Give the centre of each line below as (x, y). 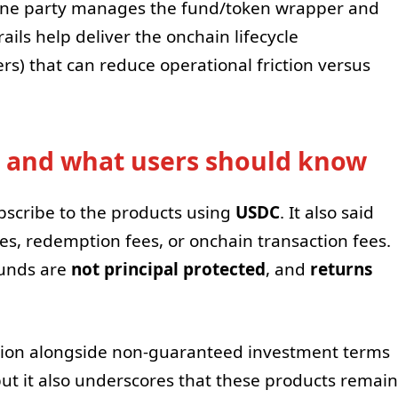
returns (341, 270)
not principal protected (168, 270)
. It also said (326, 213)
